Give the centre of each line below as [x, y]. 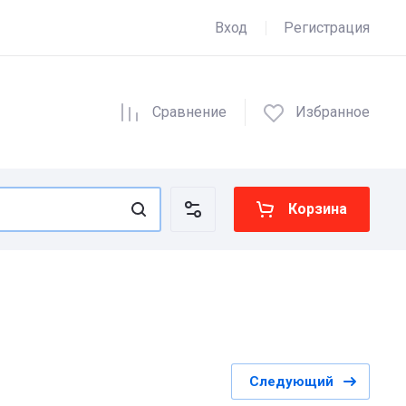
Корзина [318, 209]
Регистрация [327, 28]
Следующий [291, 382]
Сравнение [189, 112]
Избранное [332, 112]
